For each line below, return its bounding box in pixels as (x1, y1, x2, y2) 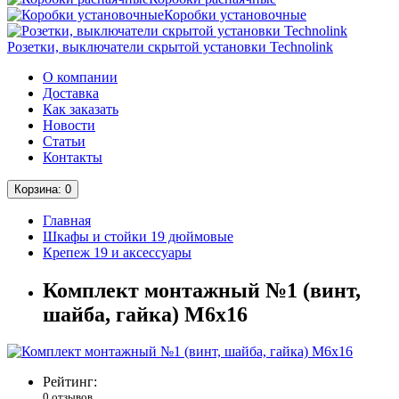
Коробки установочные (164, 6, 306, 22)
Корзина (14, 182, 58, 196)
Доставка (43, 85, 99, 101)
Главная (43, 212, 91, 228)
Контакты (43, 149, 102, 165)
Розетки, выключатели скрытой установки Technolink (7, 38, 333, 54)
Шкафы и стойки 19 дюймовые (43, 228, 233, 244)
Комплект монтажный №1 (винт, (43, 278, 361, 302)
